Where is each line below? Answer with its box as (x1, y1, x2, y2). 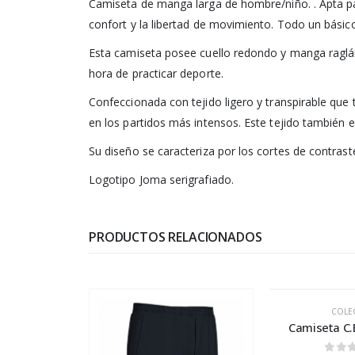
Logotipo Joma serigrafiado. (89, 172, 234, 188)
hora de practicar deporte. (89, 66, 223, 82)
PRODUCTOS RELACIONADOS (89, 228, 262, 246)
